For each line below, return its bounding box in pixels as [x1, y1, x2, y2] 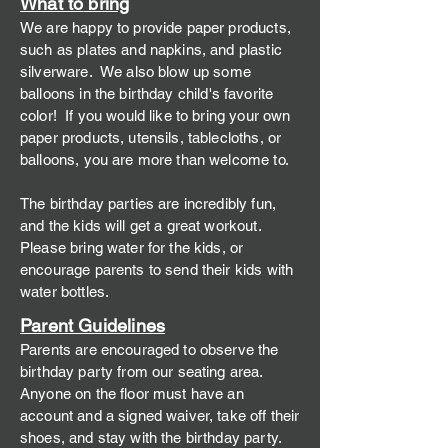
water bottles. [20, 283, 110, 300]
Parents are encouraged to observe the [20, 341, 279, 358]
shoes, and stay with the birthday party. [20, 429, 287, 446]
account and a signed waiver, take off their [20, 407, 300, 424]
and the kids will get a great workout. [20, 217, 266, 234]
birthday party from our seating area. [20, 363, 268, 380]
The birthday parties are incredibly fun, [20, 195, 276, 212]
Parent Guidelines [20, 315, 166, 336]
